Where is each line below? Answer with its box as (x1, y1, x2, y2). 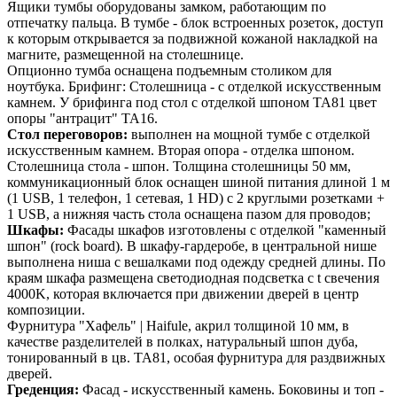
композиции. (7, 302, 85, 318)
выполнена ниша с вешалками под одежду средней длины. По (7, 254, 385, 270)
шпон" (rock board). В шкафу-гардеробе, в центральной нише (7, 238, 377, 254)
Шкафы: (7, 222, 64, 238)
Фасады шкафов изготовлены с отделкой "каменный (64, 222, 386, 238)
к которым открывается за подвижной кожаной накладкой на (7, 31, 378, 47)
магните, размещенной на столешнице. (7, 47, 244, 63)
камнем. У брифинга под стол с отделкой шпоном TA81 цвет (7, 95, 377, 111)
